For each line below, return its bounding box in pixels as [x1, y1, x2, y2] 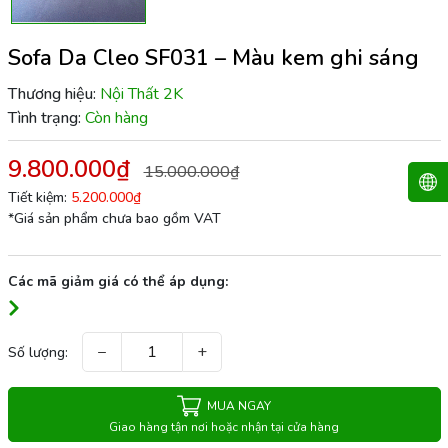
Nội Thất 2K [99, 82, 183, 105]
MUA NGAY [207, 398, 271, 415]
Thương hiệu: [7, 82, 96, 105]
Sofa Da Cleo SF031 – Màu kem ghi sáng [7, 42, 419, 73]
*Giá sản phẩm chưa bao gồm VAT [7, 208, 221, 228]
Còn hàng [84, 106, 148, 129]
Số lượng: [7, 342, 68, 362]
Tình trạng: [7, 106, 81, 129]
